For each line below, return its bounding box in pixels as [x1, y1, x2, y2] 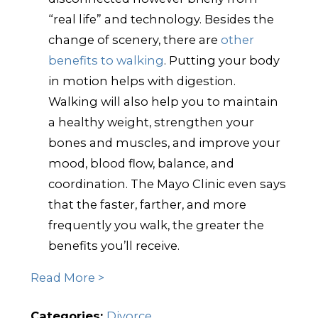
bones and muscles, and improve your [48, 135, 281, 150]
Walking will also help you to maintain [48, 94, 279, 109]
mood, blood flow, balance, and [48, 155, 235, 170]
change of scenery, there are [48, 32, 221, 47]
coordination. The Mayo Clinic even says [48, 176, 287, 191]
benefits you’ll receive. [48, 238, 180, 253]
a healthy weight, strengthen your [48, 114, 255, 129]
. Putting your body [164, 53, 280, 67]
